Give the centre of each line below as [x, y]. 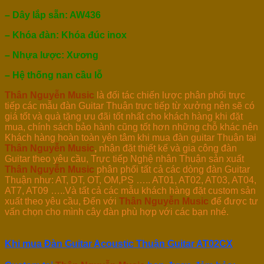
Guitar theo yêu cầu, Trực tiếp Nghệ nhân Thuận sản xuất [124, 159]
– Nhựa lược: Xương [52, 55]
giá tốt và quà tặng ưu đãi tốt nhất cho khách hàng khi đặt [124, 116]
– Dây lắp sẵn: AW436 [53, 15]
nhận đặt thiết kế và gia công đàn [168, 148]
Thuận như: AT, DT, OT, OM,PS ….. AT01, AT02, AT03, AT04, [131, 180]
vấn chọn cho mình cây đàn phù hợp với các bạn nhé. [117, 212]
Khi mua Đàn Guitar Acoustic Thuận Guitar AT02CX [119, 244]
